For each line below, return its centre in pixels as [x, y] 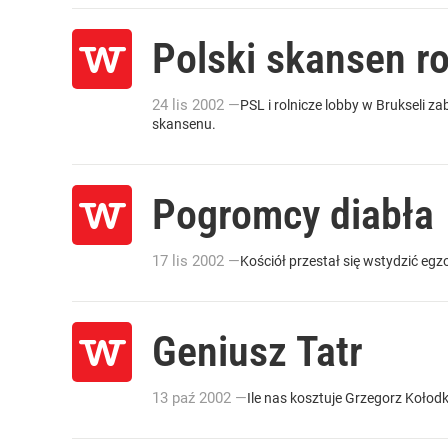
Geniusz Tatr [257, 351]
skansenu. [184, 124]
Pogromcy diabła [293, 214]
